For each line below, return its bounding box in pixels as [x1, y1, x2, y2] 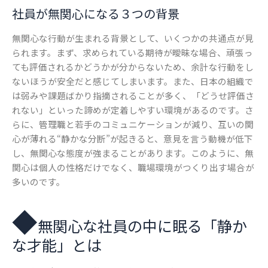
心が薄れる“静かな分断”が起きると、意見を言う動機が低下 [12, 132, 253, 145]
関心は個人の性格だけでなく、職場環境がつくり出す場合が [12, 161, 254, 174]
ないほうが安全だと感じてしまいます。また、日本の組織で [12, 75, 254, 88]
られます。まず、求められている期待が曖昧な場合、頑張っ [12, 46, 253, 59]
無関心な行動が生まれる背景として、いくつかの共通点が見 [12, 32, 254, 45]
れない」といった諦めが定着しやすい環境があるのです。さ [12, 103, 254, 117]
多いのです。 [12, 175, 65, 188]
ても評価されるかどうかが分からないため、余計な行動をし [12, 60, 254, 74]
